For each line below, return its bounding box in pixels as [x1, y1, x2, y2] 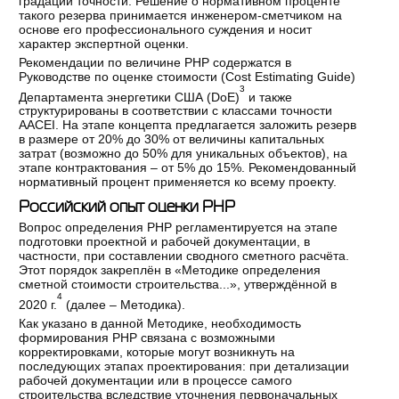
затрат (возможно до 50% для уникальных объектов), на [19, 146, 348, 161]
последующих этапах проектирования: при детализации [19, 358, 350, 373]
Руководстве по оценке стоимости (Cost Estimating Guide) [19, 69, 356, 84]
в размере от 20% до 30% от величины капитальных [19, 132, 325, 147]
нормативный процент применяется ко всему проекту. [19, 175, 338, 190]
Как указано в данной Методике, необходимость [19, 315, 302, 330]
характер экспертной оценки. [19, 36, 190, 51]
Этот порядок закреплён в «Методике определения [19, 263, 322, 278]
